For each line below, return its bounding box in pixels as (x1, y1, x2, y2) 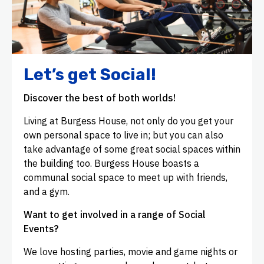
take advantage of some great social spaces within (24, 143, 240, 156)
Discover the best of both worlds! (24, 92, 176, 104)
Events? (24, 223, 58, 235)
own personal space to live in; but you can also (24, 129, 223, 141)
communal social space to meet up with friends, (24, 171, 227, 184)
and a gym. (24, 186, 70, 198)
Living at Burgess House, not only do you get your (24, 115, 233, 127)
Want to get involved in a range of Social (24, 209, 206, 221)
